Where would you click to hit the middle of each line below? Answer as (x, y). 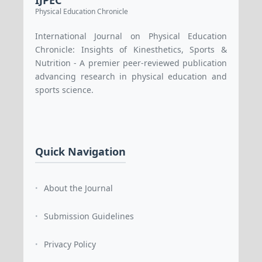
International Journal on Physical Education (131, 36)
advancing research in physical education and (131, 77)
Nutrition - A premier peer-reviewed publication (131, 63)
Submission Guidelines (89, 216)
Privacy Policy (70, 244)
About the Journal (78, 188)
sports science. (64, 90)
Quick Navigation (80, 152)
